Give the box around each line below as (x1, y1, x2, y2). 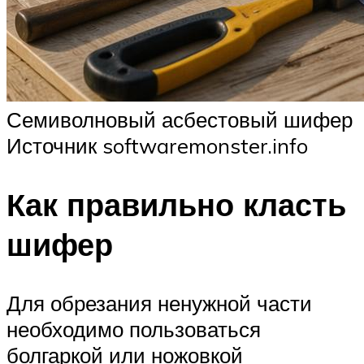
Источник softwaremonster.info (6, 132, 308, 159)
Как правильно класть (6, 184, 346, 225)
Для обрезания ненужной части (6, 290, 312, 317)
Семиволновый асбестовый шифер (6, 106, 353, 133)
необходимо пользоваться (6, 316, 261, 343)
